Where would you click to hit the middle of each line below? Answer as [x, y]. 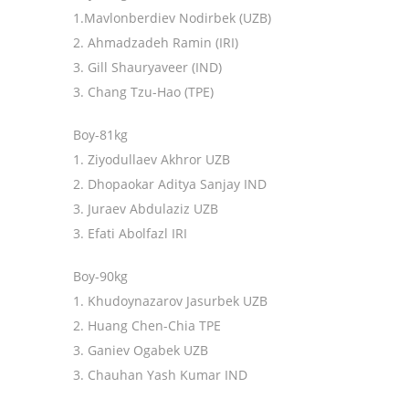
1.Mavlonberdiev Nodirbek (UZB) [172, 18]
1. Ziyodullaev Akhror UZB [152, 160]
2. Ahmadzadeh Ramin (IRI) [156, 43]
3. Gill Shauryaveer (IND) [147, 68]
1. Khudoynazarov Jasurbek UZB [170, 301]
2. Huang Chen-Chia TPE [147, 326]
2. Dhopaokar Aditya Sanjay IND [170, 184]
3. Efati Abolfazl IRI [130, 234]
